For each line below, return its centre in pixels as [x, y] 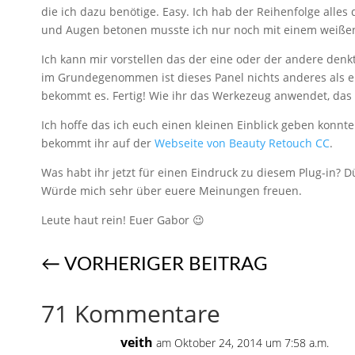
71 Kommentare [131, 313]
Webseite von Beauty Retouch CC [242, 143]
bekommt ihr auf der [98, 143]
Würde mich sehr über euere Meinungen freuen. [172, 190]
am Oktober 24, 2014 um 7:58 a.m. [242, 342]
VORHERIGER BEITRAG [166, 264]
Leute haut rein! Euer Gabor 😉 [123, 219]
